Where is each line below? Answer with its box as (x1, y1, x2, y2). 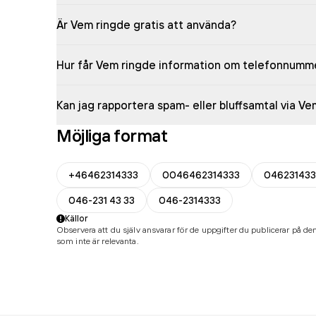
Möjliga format (56, 125, 168, 146)
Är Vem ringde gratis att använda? (56, 18, 236, 32)
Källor (65, 213, 88, 224)
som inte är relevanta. (56, 236, 139, 246)
